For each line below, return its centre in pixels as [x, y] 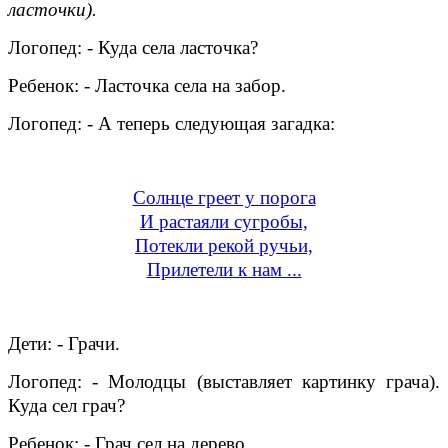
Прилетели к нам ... [224, 269]
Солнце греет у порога [224, 197]
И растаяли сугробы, [224, 221]
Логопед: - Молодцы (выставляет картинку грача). [224, 381]
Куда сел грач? [66, 405]
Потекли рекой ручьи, [224, 245]
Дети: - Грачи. [64, 343]
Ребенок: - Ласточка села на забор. [147, 85]
